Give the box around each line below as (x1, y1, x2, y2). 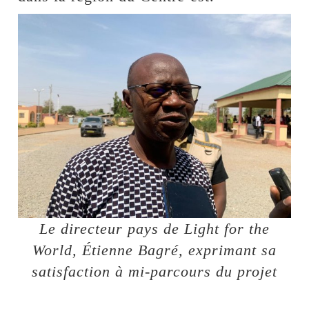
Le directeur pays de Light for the (39, 220, 270, 238)
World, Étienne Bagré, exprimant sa (32, 241, 277, 259)
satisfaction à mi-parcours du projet (32, 263, 277, 281)
